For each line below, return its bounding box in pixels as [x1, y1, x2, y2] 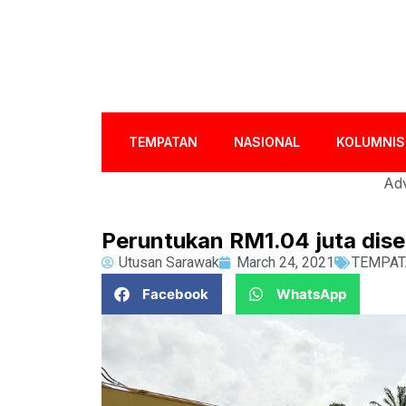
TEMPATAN [129, 134, 198, 150]
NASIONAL [234, 134, 301, 150]
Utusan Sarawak [119, 254, 219, 271]
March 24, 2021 [237, 254, 334, 271]
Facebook [142, 285, 208, 303]
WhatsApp [276, 285, 346, 303]
